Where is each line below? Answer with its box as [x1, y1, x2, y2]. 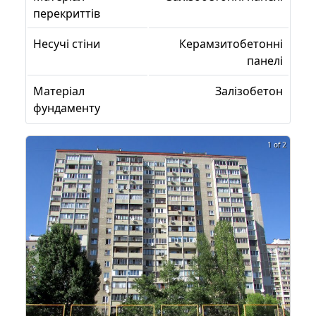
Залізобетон [215, 83, 283, 99]
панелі [247, 53, 283, 68]
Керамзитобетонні [179, 36, 283, 51]
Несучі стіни [33, 36, 100, 51]
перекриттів [33, 6, 100, 21]
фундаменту [33, 100, 100, 116]
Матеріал [33, 83, 85, 99]
